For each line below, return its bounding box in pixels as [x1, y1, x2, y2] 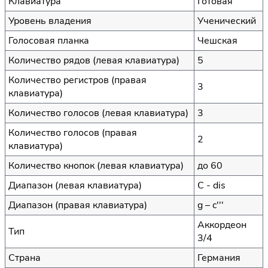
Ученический [197, 14, 256, 28]
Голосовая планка [8, 33, 89, 47]
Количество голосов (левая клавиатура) [8, 106, 188, 120]
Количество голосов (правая [8, 126, 137, 139]
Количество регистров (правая [8, 73, 147, 87]
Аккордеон [197, 218, 246, 232]
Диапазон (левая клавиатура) [8, 178, 142, 192]
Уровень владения [8, 14, 92, 28]
